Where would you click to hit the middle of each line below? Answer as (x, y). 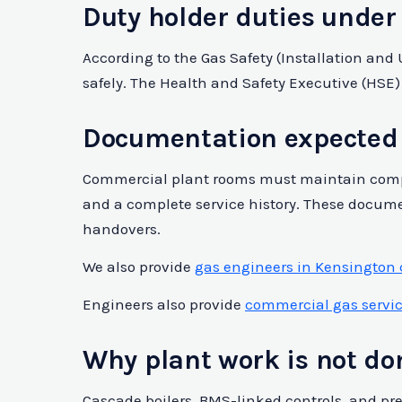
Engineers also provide (164, 305)
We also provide (139, 267)
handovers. (122, 229)
